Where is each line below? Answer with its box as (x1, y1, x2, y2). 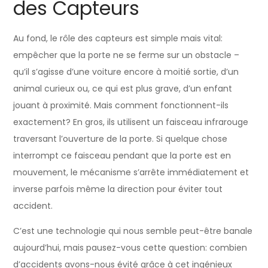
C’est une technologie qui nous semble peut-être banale (13, 224, 253, 237)
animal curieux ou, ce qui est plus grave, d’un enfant (13, 82, 233, 95)
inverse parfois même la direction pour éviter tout (13, 182, 223, 195)
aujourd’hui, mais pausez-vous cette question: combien (13, 241, 248, 254)
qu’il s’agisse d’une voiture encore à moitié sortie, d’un (13, 65, 239, 78)
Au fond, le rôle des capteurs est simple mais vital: (13, 32, 223, 44)
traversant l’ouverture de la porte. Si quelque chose (13, 132, 228, 145)
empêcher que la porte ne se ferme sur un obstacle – (13, 48, 240, 61)
